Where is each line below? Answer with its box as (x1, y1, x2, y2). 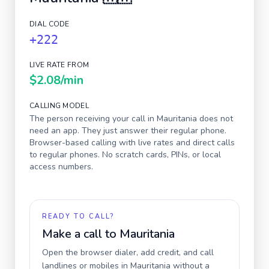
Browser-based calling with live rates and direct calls (29, 137, 235, 148)
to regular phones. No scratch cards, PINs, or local (29, 149, 221, 160)
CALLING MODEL (29, 101, 89, 110)
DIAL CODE (29, 19, 70, 29)
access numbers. (29, 161, 93, 172)
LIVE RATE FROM (29, 60, 89, 70)
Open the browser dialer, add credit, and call (42, 247, 214, 258)
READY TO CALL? (42, 212, 114, 221)
